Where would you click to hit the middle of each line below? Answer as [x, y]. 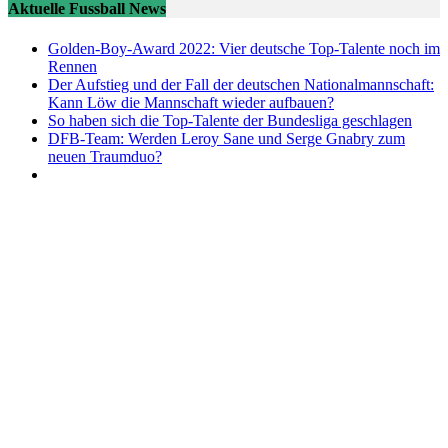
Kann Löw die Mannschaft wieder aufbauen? [191, 102]
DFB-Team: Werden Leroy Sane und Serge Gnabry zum [226, 138]
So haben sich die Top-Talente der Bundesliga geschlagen [230, 120]
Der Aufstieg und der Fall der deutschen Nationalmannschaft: [241, 84]
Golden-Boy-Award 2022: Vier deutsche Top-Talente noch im [244, 48]
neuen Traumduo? [105, 156]
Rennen [72, 66]
